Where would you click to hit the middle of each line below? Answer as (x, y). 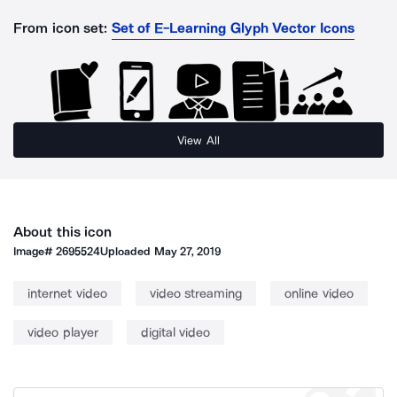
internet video (67, 293)
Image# (35, 251)
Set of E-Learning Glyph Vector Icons (233, 28)
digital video (175, 332)
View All (198, 140)
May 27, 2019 (187, 251)
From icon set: (61, 28)
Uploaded (127, 251)
